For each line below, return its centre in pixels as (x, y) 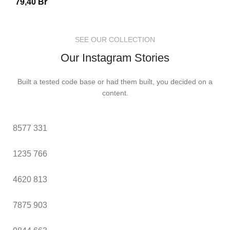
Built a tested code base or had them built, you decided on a (115, 81)
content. (115, 93)
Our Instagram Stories (115, 57)
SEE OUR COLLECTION (115, 39)
